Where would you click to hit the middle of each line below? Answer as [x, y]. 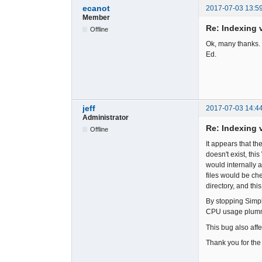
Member [96, 17]
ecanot [96, 8]
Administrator [106, 117]
